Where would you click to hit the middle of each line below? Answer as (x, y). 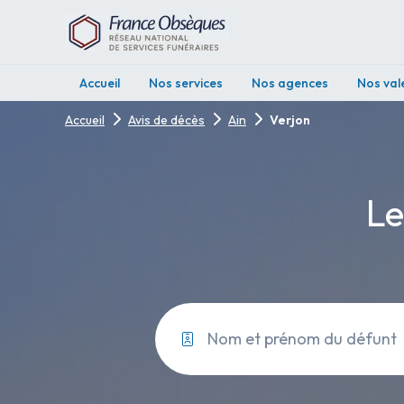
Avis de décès (166, 120)
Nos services (186, 83)
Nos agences (290, 83)
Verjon (290, 120)
